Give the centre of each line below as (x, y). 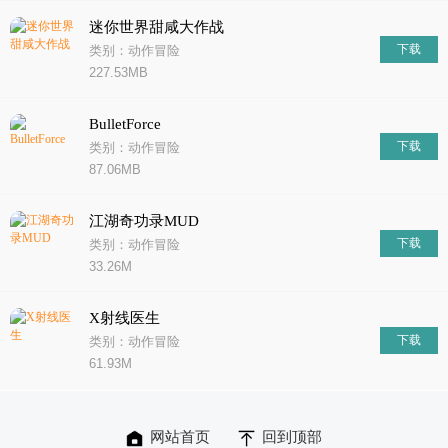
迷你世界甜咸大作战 (156, 27)
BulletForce (125, 124)
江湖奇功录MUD (144, 221)
